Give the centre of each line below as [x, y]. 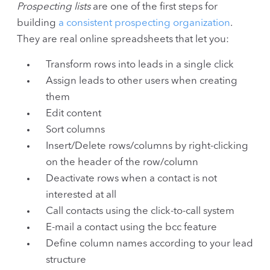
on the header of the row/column [122, 162]
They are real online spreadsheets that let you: [123, 40]
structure [66, 260]
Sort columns [75, 130]
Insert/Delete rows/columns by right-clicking [147, 146]
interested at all [81, 195]
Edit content [74, 113]
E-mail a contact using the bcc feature [131, 227]
